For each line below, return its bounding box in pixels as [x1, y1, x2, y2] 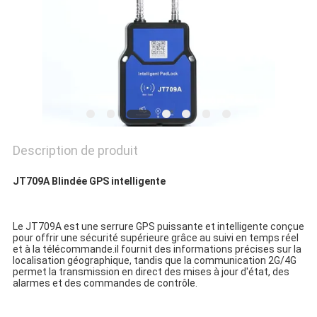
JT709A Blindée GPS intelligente [12, 175, 166, 188]
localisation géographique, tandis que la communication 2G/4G [12, 255, 296, 267]
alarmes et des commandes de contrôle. [12, 277, 197, 289]
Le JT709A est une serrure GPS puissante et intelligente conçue [12, 221, 304, 233]
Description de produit [12, 143, 138, 158]
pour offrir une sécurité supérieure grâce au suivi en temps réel [12, 232, 299, 244]
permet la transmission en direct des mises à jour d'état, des [12, 266, 289, 278]
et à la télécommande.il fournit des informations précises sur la [12, 243, 301, 255]
